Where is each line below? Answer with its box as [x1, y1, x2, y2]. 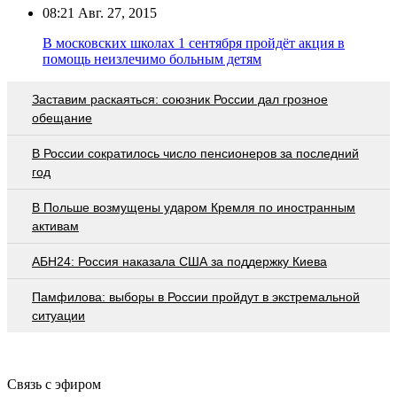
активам [32, 218, 79, 233]
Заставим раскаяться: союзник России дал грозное [32, 91, 328, 106]
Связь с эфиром [7, 376, 101, 392]
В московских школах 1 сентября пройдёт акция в [43, 35, 345, 51]
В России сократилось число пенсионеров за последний [32, 145, 359, 160]
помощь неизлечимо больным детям [43, 51, 261, 66]
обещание [32, 110, 92, 125]
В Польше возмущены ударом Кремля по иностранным [32, 199, 355, 214]
